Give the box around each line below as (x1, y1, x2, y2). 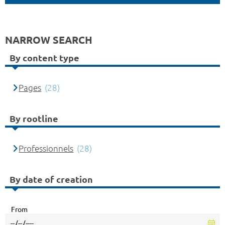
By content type (10, 52, 79, 63)
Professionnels (19, 144, 74, 154)
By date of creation (10, 174, 93, 184)
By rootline (10, 113, 58, 124)
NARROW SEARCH (5, 34, 92, 46)
